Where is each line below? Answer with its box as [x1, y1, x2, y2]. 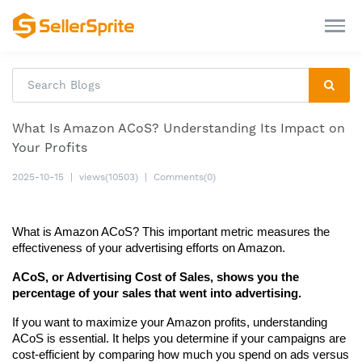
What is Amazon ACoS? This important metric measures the [12, 225, 330, 239]
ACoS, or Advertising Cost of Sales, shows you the [12, 271, 299, 284]
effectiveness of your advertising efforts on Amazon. [12, 242, 285, 255]
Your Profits [12, 140, 87, 156]
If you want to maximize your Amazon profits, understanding [12, 316, 327, 330]
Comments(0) [154, 171, 216, 183]
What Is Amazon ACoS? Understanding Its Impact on [12, 120, 345, 137]
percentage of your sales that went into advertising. [12, 287, 301, 301]
